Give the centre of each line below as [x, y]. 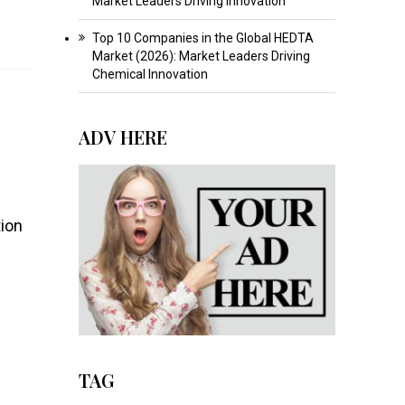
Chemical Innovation [150, 74]
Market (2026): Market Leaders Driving [201, 56]
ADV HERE [122, 137]
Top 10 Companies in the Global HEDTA [202, 38]
